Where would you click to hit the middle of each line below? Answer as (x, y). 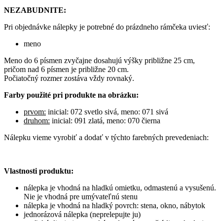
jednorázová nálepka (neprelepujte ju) (82, 214)
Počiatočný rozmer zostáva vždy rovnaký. (69, 78)
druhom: (37, 120)
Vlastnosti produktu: (39, 171)
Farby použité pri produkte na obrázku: (71, 95)
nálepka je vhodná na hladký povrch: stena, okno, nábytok (114, 205)
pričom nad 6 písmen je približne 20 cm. (66, 69)
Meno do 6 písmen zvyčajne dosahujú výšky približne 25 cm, (99, 60)
